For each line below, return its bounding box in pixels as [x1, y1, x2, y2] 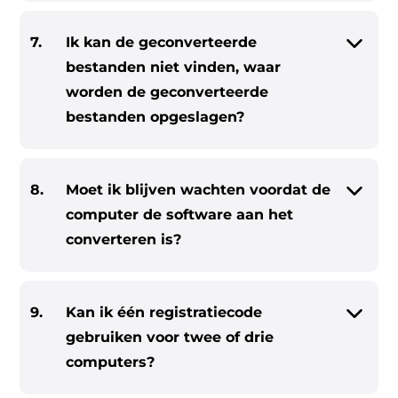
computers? [66, 354, 155, 370]
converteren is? [66, 231, 182, 248]
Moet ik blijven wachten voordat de [66, 181, 331, 198]
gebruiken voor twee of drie [66, 329, 275, 346]
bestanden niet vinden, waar [66, 59, 282, 76]
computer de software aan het [66, 206, 294, 223]
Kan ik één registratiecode [66, 304, 263, 321]
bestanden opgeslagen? [66, 108, 245, 125]
